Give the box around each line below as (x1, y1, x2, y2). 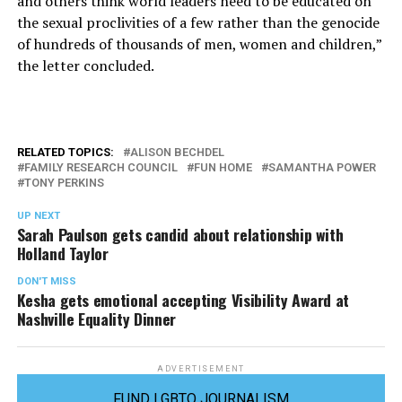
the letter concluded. (16, 56, 154, 76)
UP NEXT (16, 210, 60, 223)
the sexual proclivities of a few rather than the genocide (16, 13, 380, 33)
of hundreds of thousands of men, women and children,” (16, 34, 381, 55)
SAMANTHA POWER (267, 161, 376, 175)
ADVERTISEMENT (156, 364, 246, 374)
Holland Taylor (16, 241, 109, 266)
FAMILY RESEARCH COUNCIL (23, 161, 178, 175)
